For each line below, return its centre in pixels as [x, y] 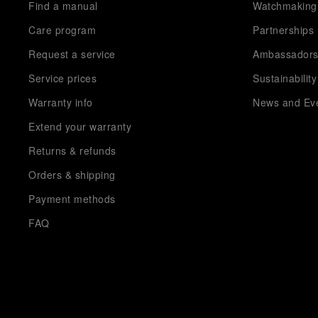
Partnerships [284, 29]
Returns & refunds [72, 150]
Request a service [72, 54]
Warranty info [61, 102]
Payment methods [72, 198]
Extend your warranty [80, 126]
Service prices [62, 78]
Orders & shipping [72, 174]
